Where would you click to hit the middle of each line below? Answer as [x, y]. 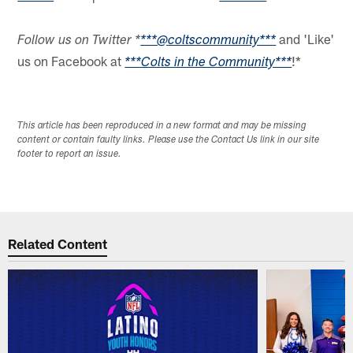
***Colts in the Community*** [208, 63]
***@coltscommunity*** [208, 41]
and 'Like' [305, 38]
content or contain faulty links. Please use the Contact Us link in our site [169, 141]
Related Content [58, 243]
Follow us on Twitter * [79, 41]
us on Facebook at [71, 60]
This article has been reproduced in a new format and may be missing [162, 126]
